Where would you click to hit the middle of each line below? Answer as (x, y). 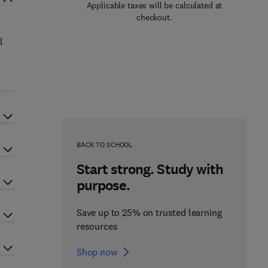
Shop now (97, 252)
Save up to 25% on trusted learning (149, 212)
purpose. (103, 185)
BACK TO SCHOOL (105, 144)
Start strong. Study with (150, 169)
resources (97, 226)
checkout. (154, 17)
